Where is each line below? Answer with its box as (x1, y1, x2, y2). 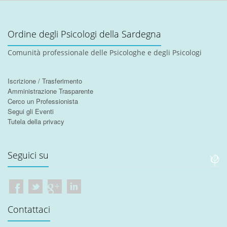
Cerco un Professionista (8, 96, 78, 106)
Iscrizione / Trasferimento (8, 76, 82, 86)
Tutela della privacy (8, 117, 64, 127)
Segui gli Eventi (8, 106, 54, 117)
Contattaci (8, 203, 50, 216)
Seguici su (8, 149, 49, 162)
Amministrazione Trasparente (8, 86, 93, 96)
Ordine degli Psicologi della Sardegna (8, 28, 161, 41)
